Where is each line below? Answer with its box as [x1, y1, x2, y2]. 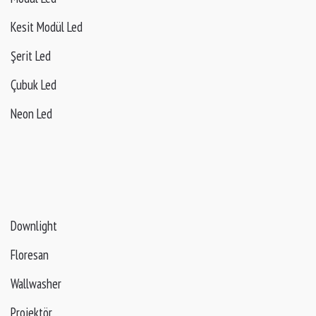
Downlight [11, 217, 57, 235]
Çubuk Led [11, 75, 56, 93]
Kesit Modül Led [11, 18, 83, 35]
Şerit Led [11, 47, 51, 64]
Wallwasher [11, 275, 61, 293]
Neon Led [11, 104, 52, 122]
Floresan [11, 246, 49, 264]
